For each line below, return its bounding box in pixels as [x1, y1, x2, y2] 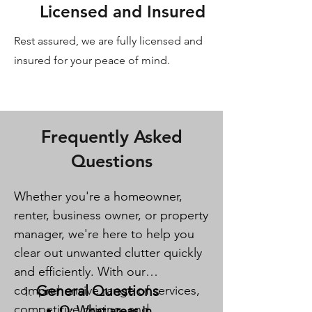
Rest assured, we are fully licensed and [14, 34, 203, 47]
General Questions [36, 282, 159, 299]
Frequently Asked [40, 126, 182, 147]
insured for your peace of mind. [14, 54, 170, 67]
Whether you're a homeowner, [14, 189, 182, 204]
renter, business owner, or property [14, 208, 208, 223]
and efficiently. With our [14, 264, 146, 279]
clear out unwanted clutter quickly [14, 245, 202, 260]
